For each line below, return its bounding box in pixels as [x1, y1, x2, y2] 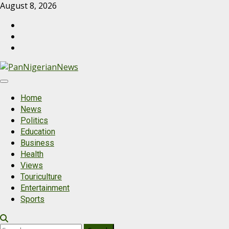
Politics [20, 116, 48, 125]
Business [20, 138, 54, 148]
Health [20, 149, 43, 159]
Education [20, 127, 55, 136]
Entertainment [20, 183, 70, 193]
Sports [20, 194, 44, 204]
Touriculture [20, 172, 62, 181]
